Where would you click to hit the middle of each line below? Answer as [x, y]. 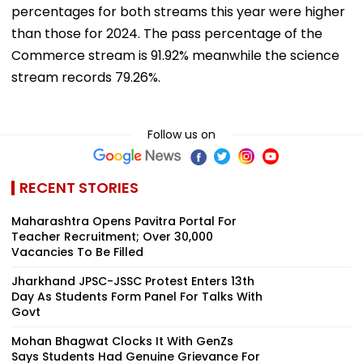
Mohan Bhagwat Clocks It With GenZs [122, 341]
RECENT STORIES [79, 187]
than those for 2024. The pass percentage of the [167, 33]
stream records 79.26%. [86, 77]
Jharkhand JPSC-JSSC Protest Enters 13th [133, 281]
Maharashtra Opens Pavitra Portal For [124, 221]
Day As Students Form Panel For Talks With [137, 296]
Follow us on [181, 134]
